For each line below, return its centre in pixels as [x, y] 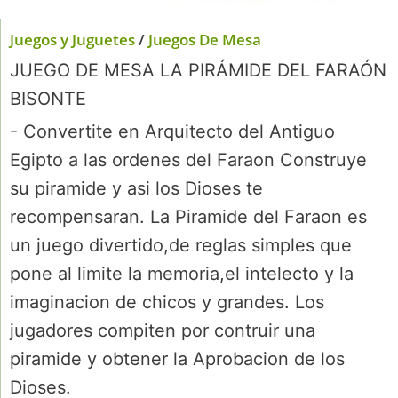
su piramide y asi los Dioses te [136, 188]
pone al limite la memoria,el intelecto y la [182, 274]
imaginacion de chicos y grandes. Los [167, 302]
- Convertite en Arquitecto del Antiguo [172, 131]
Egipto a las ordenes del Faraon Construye [188, 160]
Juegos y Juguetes [72, 40]
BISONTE [48, 99]
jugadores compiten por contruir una [163, 330]
